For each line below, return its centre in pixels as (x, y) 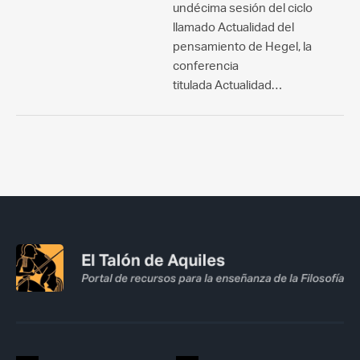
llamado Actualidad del (233, 27)
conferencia (206, 65)
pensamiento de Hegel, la (242, 46)
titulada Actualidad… (227, 85)
